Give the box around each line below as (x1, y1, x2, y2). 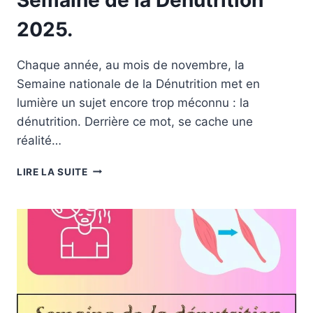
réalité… (17, 133, 61, 147)
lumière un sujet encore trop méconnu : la (17, 95, 249, 110)
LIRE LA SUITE (17, 166, 88, 177)
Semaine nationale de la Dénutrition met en (17, 76, 260, 91)
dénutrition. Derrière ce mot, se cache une (17, 114, 253, 129)
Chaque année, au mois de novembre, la (17, 57, 245, 72)
